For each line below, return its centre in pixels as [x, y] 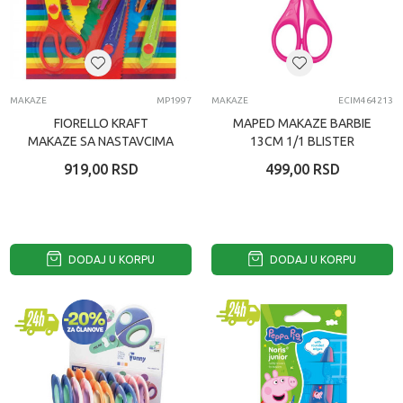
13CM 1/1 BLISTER [302, 141]
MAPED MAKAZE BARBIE [302, 123]
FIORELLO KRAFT [101, 123]
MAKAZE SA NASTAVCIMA [101, 141]
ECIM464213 [366, 100]
